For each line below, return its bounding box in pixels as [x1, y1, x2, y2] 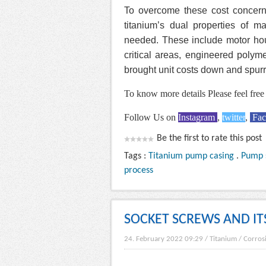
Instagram [178, 112, 217, 123]
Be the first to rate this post [157, 134, 262, 144]
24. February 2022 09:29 [124, 235, 203, 243]
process [124, 166, 153, 176]
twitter [222, 112, 245, 123]
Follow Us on [124, 112, 178, 123]
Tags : [124, 151, 148, 161]
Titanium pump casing [148, 151, 234, 161]
